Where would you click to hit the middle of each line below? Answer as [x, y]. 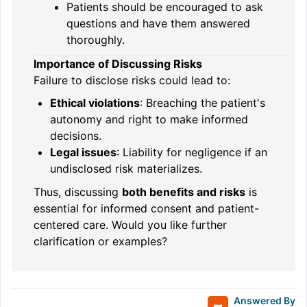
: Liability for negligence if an [192, 152]
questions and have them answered [158, 23]
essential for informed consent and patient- [146, 208]
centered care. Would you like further [130, 224]
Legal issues [83, 152]
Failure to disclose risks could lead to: [132, 80]
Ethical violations [95, 103]
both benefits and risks [184, 192]
